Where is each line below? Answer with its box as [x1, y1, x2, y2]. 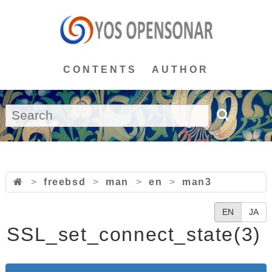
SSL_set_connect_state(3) [7, 223, 261, 245]
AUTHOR [152, 64, 209, 75]
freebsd [43, 177, 86, 187]
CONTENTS [63, 64, 137, 75]
